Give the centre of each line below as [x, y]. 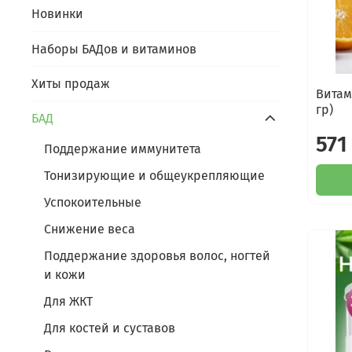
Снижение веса [90, 229]
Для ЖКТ [68, 301]
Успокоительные [93, 202]
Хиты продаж [71, 83]
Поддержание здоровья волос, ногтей [157, 255]
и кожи [65, 274]
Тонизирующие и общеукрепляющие [154, 175]
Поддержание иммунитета [123, 148]
